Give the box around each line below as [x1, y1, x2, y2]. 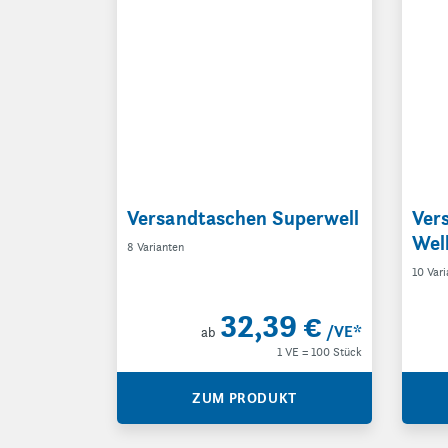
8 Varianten [127, 239, 184, 254]
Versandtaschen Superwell [127, 205, 360, 231]
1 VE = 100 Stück [277, 344, 362, 359]
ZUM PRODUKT [192, 389, 297, 407]
